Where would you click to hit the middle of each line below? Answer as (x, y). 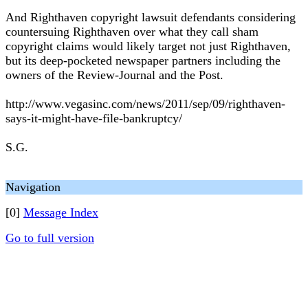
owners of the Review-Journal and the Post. (114, 75)
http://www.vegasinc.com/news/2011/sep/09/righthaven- (145, 104)
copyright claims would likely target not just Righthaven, (148, 46)
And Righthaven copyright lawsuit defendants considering (151, 17)
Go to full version (50, 238)
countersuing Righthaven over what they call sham (132, 32)
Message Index (61, 212)
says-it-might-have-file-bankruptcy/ (94, 118)
